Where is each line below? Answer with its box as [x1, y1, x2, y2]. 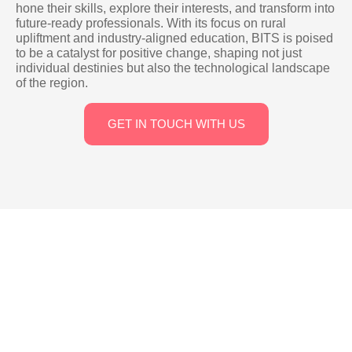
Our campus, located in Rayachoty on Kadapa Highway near [8, 330, 344, 344]
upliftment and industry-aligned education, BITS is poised [16, 31, 333, 45]
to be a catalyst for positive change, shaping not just [16, 46, 302, 60]
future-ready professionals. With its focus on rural [16, 16, 286, 30]
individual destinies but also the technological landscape [16, 60, 330, 75]
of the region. [16, 75, 88, 90]
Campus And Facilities [57, 256, 295, 281]
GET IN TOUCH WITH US [107, 116, 245, 130]
